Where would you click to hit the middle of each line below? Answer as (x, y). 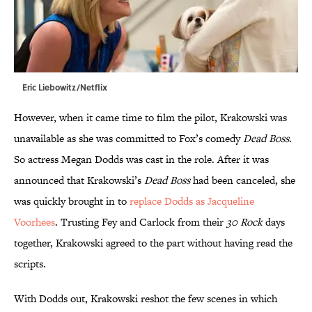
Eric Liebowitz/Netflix (65, 87)
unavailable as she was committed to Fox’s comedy (128, 139)
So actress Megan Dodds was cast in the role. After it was (141, 159)
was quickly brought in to (72, 201)
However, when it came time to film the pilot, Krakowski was (150, 118)
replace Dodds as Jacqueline (192, 201)
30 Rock (244, 222)
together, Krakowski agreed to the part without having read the (153, 243)
